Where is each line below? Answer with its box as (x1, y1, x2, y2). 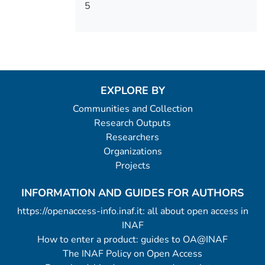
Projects (115, 159, 150, 172)
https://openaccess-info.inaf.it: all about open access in (17, 205, 248, 218)
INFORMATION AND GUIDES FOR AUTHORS (21, 186, 244, 200)
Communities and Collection (72, 102, 193, 115)
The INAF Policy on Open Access (63, 247, 202, 260)
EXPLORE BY (100, 83, 165, 98)
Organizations (103, 145, 162, 158)
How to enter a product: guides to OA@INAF (37, 233, 228, 246)
